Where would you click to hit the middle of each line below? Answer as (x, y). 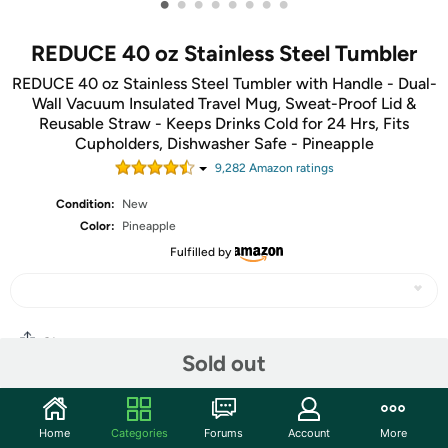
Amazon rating (286, 168)
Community (64, 414)
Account (308, 432)
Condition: (86, 204)
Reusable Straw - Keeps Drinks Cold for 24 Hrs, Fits (224, 123)
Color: (98, 226)
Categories (139, 432)
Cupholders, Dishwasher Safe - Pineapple (224, 143)
